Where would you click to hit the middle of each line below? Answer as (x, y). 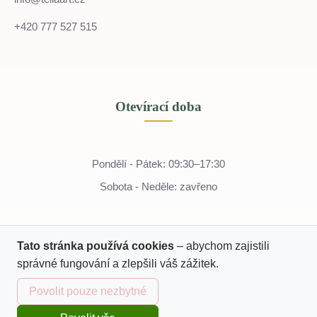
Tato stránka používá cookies (96, 246)
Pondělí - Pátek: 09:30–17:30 (158, 164)
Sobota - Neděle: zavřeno (158, 186)
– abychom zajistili (223, 246)
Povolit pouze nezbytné (88, 291)
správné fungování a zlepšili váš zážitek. (118, 264)
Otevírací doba (158, 106)
